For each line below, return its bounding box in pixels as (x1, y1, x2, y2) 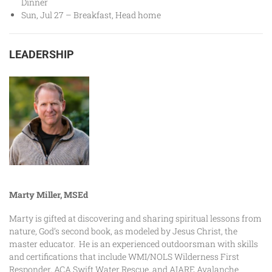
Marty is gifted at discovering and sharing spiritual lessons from (9, 212, 262, 224)
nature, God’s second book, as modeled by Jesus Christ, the (9, 225, 237, 237)
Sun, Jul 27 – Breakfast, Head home (21, 8, 161, 21)
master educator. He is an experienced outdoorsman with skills (9, 237, 258, 250)
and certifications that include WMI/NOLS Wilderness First (9, 250, 239, 262)
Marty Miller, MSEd (9, 188, 124, 200)
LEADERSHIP (9, 47, 74, 61)
